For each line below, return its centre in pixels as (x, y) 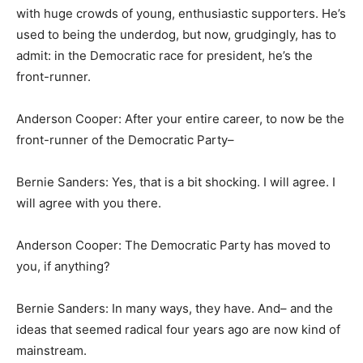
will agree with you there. (89, 203)
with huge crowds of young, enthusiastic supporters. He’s (181, 13)
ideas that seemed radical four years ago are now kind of (178, 329)
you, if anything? (63, 266)
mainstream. (51, 350)
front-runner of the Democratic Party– (125, 139)
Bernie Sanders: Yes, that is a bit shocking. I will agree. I (176, 181)
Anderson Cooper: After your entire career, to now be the (180, 118)
